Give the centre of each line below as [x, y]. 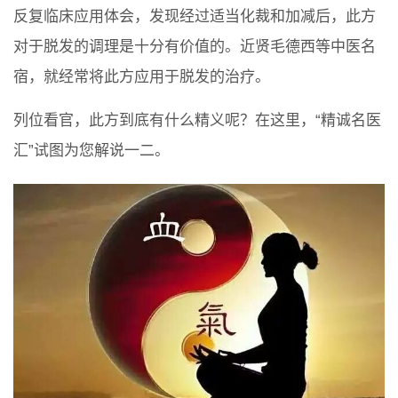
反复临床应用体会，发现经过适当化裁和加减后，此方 [195, 17]
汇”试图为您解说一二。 [92, 151]
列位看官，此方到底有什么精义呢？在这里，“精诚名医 [197, 121]
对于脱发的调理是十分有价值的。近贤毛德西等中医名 [195, 47]
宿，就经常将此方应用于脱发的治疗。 [142, 77]
